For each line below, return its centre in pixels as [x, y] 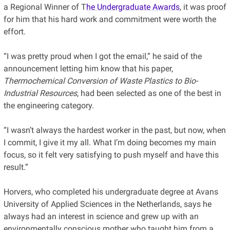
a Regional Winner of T [45, 7]
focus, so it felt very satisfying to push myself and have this [111, 155]
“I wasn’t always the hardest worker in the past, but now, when [114, 130]
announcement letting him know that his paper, [88, 68]
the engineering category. [50, 105]
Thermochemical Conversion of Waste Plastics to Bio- [100, 81]
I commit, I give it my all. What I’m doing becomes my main [110, 142]
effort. [14, 31]
